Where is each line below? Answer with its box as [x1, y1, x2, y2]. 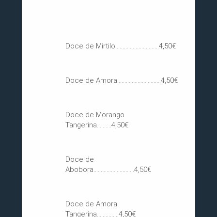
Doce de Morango [65, 110, 124, 119]
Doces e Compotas [36, 3, 140, 28]
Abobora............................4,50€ [65, 165, 151, 174]
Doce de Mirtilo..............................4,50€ [65, 41, 176, 50]
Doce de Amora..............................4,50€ [65, 76, 178, 85]
